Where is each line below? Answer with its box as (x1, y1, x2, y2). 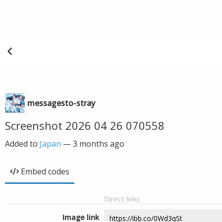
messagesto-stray (27, 98, 95, 109)
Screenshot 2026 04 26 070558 (5, 118, 165, 133)
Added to (5, 138, 40, 149)
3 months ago (73, 138, 124, 149)
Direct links (104, 194, 140, 204)
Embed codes (21, 166, 69, 177)
